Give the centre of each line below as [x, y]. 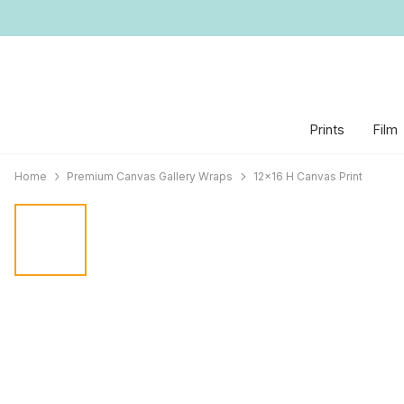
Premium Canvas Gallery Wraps [150, 176]
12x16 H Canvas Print [308, 176]
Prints [327, 129]
